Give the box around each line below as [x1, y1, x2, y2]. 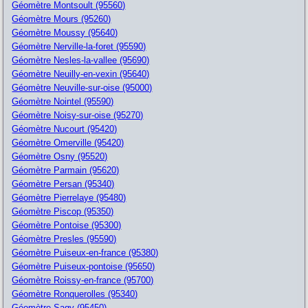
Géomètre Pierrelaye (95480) [12, 192, 126, 203]
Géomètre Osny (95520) [12, 151, 108, 162]
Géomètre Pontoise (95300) [12, 219, 122, 230]
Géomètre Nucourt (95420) [12, 123, 118, 134]
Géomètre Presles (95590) [12, 233, 117, 244]
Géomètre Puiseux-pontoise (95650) [12, 261, 155, 272]
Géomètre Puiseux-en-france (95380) [12, 247, 159, 258]
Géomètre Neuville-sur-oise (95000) [12, 82, 153, 93]
